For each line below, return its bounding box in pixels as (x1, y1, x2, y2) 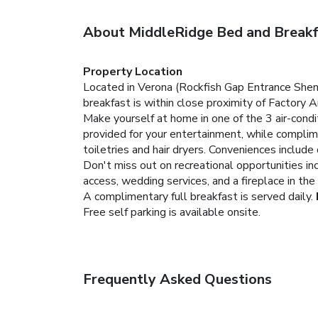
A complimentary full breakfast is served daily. (83, 188, 313, 204)
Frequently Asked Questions (83, 269, 272, 289)
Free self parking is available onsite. (83, 204, 261, 220)
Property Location (83, 63, 182, 79)
